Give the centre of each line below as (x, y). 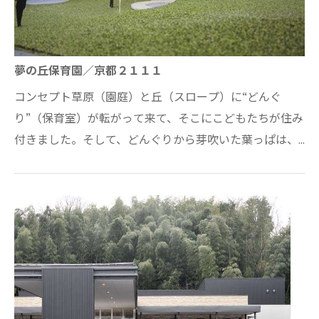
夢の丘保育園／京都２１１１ (88, 71)
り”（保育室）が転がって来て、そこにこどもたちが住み (159, 119)
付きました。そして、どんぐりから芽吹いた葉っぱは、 (156, 140)
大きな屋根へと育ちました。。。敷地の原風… (131, 162)
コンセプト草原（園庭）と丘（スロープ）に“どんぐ (148, 98)
